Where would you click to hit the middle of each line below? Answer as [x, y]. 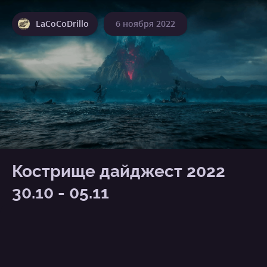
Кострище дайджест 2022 [119, 171]
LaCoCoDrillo [62, 24]
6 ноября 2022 [145, 24]
